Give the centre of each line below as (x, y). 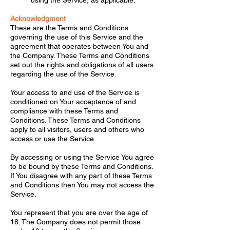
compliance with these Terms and (64, 111)
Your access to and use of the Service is (75, 92)
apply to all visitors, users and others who (77, 129)
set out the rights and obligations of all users (82, 65)
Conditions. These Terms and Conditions (75, 120)
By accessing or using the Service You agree (82, 157)
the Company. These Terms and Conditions (80, 55)
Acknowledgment (38, 18)
